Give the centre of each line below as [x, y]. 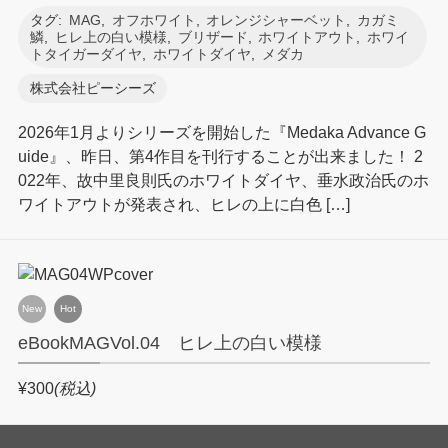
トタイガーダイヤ [85, 54]
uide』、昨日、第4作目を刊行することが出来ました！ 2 [220, 156]
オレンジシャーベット [276, 20]
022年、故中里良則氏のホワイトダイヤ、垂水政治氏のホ [223, 180]
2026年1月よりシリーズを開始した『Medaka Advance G [221, 132]
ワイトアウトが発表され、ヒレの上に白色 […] [183, 204]
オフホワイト [153, 20]
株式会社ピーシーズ [92, 89]
